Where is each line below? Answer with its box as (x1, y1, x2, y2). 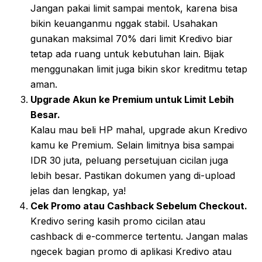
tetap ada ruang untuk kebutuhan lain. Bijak (30, 48, 224, 60)
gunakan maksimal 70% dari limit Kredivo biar (30, 33, 233, 45)
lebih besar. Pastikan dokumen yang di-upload (30, 170, 235, 182)
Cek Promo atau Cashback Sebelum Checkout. (30, 200, 247, 212)
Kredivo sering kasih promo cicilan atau (30, 215, 205, 227)
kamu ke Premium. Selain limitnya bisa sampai (30, 139, 234, 151)
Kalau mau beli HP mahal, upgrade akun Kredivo (30, 124, 247, 136)
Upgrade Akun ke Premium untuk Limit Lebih (30, 94, 234, 106)
